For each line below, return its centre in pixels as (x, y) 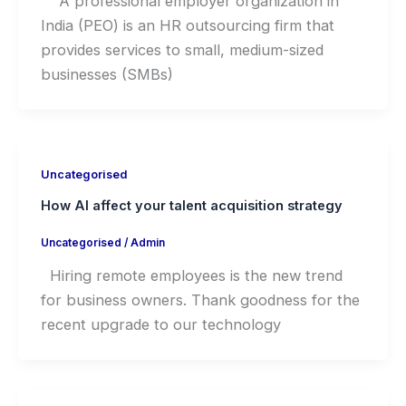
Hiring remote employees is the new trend (191, 276)
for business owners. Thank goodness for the (200, 300)
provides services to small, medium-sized (182, 50)
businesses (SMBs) (106, 75)
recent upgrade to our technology (160, 325)
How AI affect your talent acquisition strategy (191, 206)
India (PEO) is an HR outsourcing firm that (187, 26)
